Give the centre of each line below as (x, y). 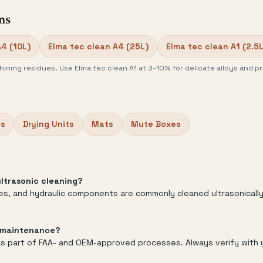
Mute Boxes (156, 124)
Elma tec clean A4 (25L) (98, 46)
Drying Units (48, 124)
